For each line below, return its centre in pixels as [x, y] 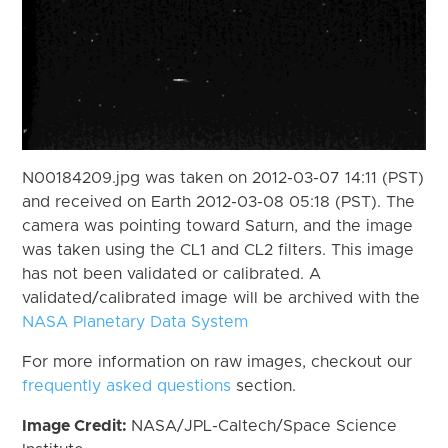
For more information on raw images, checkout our [217, 361]
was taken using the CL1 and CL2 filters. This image [218, 249]
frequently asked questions [127, 385]
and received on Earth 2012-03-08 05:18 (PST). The [219, 201]
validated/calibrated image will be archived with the [221, 297]
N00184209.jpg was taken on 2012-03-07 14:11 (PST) [223, 177]
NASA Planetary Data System [135, 321]
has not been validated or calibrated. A [172, 273]
